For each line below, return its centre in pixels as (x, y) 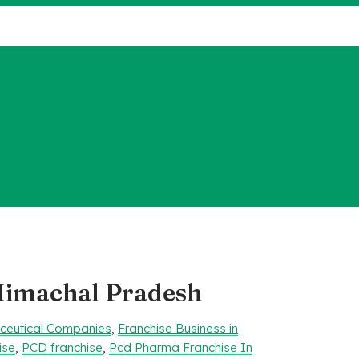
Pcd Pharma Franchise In (181, 347)
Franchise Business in (178, 328)
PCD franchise (62, 347)
